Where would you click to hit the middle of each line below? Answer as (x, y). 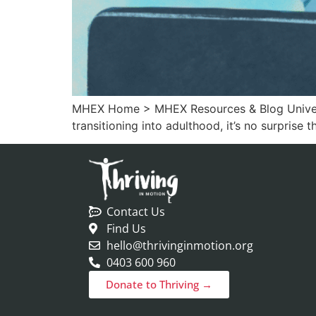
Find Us (126, 228)
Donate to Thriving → (159, 284)
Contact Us (135, 211)
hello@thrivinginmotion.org (180, 245)
